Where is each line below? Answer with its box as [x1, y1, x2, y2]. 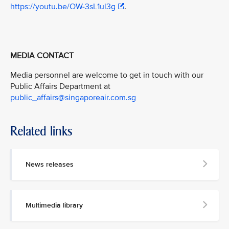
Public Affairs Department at [10, 81, 110, 91]
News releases [26, 159, 74, 169]
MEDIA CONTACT [10, 51, 74, 61]
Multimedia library [26, 200, 83, 210]
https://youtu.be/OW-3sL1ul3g [10, 2, 116, 12]
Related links [10, 123, 73, 139]
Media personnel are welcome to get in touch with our [10, 70, 203, 80]
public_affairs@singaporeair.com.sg [10, 92, 136, 103]
